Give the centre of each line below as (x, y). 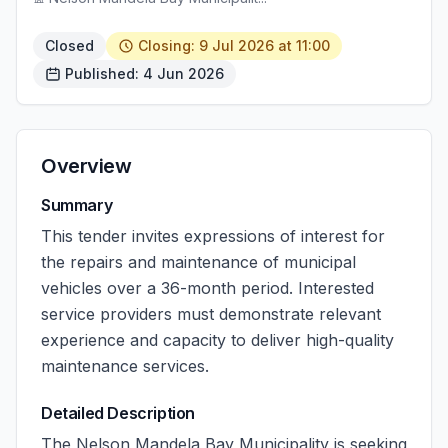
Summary (77, 205)
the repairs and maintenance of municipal (198, 262)
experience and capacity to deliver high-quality (217, 340)
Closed (69, 45)
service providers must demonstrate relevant (211, 314)
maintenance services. (125, 366)
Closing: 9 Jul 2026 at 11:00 (234, 45)
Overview (86, 166)
